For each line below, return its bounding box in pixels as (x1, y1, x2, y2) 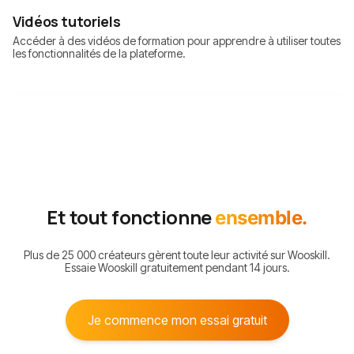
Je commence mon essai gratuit (87, 312, 267, 329)
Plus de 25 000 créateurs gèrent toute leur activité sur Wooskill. (24, 248, 330, 262)
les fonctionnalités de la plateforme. (13, 47, 186, 61)
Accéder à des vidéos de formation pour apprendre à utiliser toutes (13, 34, 341, 48)
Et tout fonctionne (47, 204, 212, 231)
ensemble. (215, 206, 307, 230)
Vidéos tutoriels (13, 12, 121, 32)
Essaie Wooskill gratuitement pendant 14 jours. (64, 261, 290, 275)
